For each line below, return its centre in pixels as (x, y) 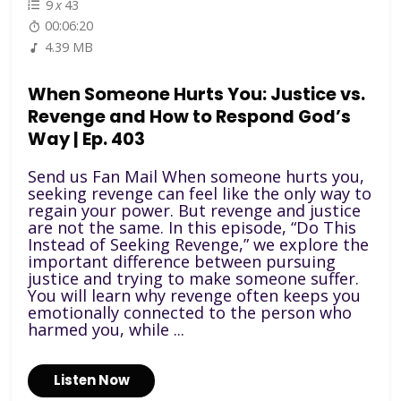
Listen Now (91, 380)
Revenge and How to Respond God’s (190, 117)
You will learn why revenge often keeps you (195, 295)
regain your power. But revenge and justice (195, 210)
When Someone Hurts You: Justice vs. (197, 95)
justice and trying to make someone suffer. (194, 278)
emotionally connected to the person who (190, 312)
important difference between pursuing (182, 261)
